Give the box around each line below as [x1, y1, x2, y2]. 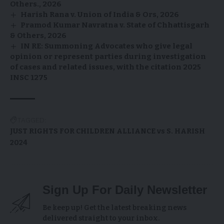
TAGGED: [17, 116, 46, 124]
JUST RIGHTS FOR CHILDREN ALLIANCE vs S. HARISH [10, 127, 205, 136]
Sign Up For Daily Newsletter [42, 183, 207, 197]
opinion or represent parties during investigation [10, 52, 206, 61]
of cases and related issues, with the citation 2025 [10, 62, 201, 72]
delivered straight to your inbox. [42, 214, 159, 223]
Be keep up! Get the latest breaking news [42, 203, 186, 212]
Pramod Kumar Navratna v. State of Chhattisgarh [20, 20, 210, 30]
